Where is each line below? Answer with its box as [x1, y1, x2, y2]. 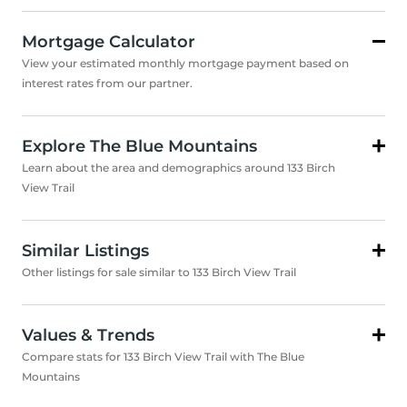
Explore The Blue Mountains [22, 136, 257, 157]
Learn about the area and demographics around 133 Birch [22, 161, 335, 175]
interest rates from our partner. [22, 76, 193, 91]
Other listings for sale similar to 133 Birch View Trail [22, 265, 296, 280]
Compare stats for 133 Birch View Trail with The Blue [22, 350, 304, 364]
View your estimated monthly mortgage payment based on [22, 56, 349, 71]
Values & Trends [22, 325, 154, 346]
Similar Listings [22, 241, 149, 262]
